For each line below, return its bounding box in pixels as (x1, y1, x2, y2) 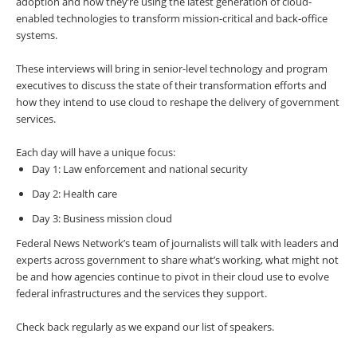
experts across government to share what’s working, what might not (16, 253, 339, 268)
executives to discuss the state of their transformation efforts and (16, 78, 327, 93)
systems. (16, 28, 57, 43)
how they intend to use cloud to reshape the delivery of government (16, 95, 339, 110)
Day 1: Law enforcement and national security (32, 162, 248, 177)
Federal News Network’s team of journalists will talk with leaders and (16, 236, 339, 251)
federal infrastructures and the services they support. (16, 286, 267, 301)
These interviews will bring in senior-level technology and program (16, 61, 328, 76)
